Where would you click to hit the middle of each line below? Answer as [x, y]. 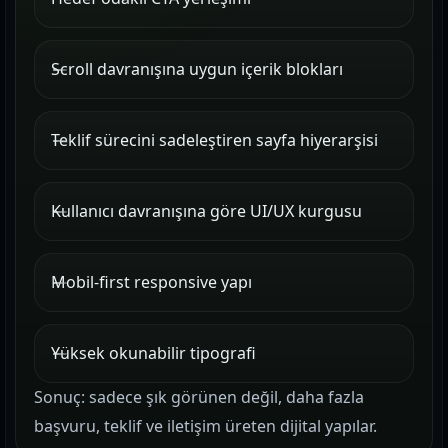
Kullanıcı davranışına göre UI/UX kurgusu [206, 211]
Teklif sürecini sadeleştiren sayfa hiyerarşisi [214, 140]
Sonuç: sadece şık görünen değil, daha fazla [199, 397]
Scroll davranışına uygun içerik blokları [197, 69]
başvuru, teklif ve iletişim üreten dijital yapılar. [205, 426]
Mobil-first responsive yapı [151, 282]
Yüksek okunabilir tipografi [153, 353]
